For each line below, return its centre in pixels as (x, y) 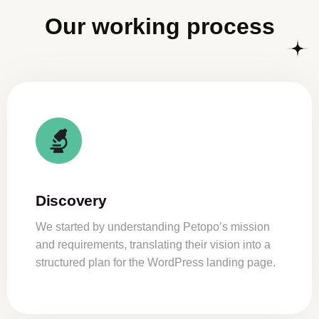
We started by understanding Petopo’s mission (153, 227)
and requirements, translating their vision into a (153, 245)
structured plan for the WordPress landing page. (156, 263)
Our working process (159, 27)
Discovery (71, 201)
